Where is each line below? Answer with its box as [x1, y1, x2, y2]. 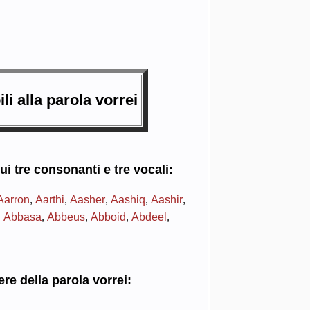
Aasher [69, 192, 105, 206]
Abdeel [131, 210, 167, 223]
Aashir [150, 192, 183, 206]
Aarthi [35, 192, 64, 206]
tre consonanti [14, 163, 100, 177]
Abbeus [46, 210, 85, 223]
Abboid [90, 210, 126, 223]
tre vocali [113, 163, 169, 177]
